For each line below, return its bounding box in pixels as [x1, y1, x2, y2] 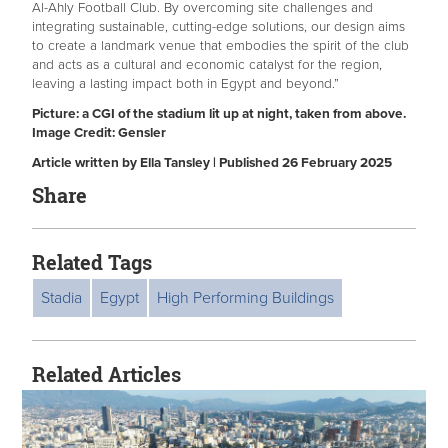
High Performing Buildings [157, 288, 334, 309]
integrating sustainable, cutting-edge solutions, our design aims [32, 19, 405, 36]
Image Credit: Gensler [32, 125, 166, 142]
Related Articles [32, 361, 181, 388]
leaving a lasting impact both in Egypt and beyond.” [32, 76, 339, 93]
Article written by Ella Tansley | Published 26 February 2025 [32, 155, 392, 172]
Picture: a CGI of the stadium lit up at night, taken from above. [32, 106, 406, 123]
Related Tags [32, 249, 152, 276]
